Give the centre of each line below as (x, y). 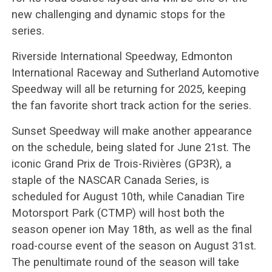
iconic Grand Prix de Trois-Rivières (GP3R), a (121, 163)
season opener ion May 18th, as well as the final (131, 229)
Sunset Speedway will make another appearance (131, 131)
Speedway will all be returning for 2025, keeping (128, 89)
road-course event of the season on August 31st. (134, 245)
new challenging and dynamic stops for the (118, 14)
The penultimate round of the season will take (125, 262)
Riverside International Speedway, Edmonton (122, 56)
